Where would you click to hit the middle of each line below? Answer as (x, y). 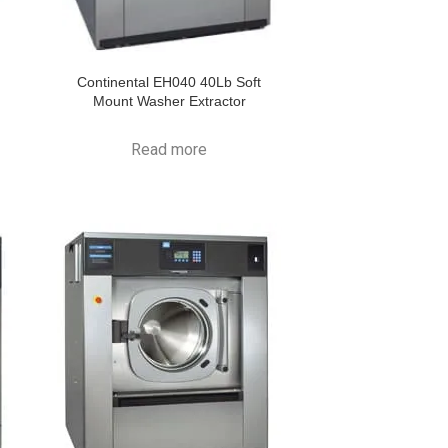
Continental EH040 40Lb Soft (169, 82)
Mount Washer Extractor (169, 101)
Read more (169, 149)
